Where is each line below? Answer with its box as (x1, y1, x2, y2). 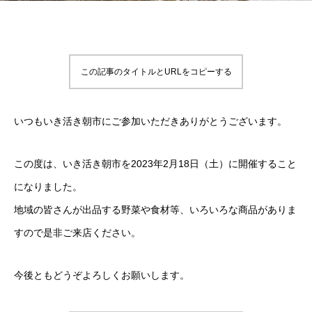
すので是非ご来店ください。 (14, 227, 141, 238)
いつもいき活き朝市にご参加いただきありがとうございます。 (14, 116, 287, 127)
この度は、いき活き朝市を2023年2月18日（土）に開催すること (14, 158, 297, 169)
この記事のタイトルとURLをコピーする (80, 67, 232, 77)
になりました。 (14, 181, 82, 192)
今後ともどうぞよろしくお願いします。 (14, 270, 189, 281)
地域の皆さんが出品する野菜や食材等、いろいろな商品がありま (14, 204, 297, 215)
